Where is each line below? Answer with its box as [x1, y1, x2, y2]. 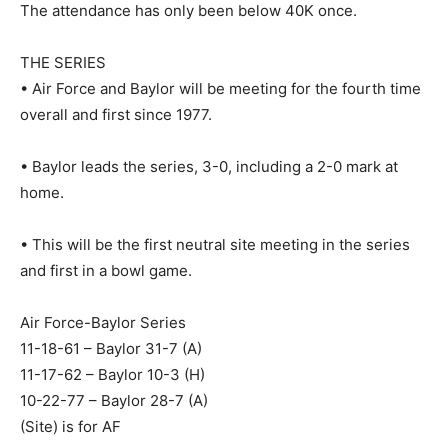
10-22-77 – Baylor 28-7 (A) [20, 390, 208, 410]
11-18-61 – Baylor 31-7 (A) [20, 338, 202, 358]
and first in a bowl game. [20, 260, 192, 280]
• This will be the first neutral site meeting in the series [20, 234, 410, 254]
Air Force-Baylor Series [20, 312, 186, 332]
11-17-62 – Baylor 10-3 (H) [20, 364, 205, 384]
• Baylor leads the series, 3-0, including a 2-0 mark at [20, 156, 398, 176]
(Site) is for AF [20, 416, 121, 436]
